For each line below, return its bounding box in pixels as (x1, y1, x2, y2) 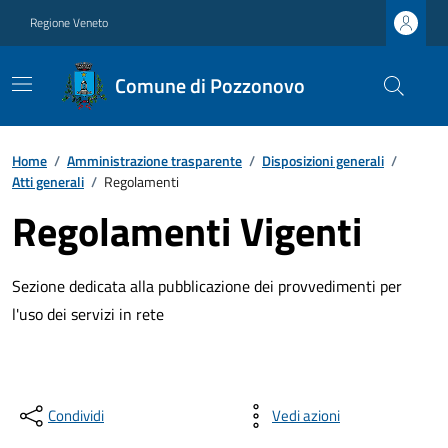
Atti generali (12, 171, 84, 192)
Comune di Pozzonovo (114, 70, 305, 101)
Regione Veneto (30, 13, 108, 32)
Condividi (48, 404, 104, 427)
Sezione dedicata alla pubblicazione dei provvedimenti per (12, 274, 402, 298)
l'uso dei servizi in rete (12, 302, 164, 326)
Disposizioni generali (262, 150, 384, 171)
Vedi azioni (272, 404, 340, 427)
